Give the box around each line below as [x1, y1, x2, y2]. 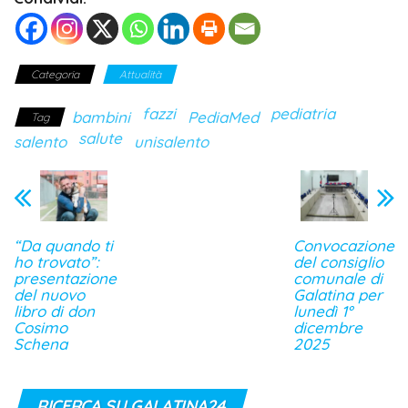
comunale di [293, 268, 382, 288]
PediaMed [188, 107, 259, 127]
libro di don [14, 301, 95, 321]
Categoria [31, 67, 79, 82]
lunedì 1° [293, 301, 352, 321]
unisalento [134, 132, 209, 152]
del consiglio [293, 251, 383, 271]
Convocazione [293, 235, 394, 255]
